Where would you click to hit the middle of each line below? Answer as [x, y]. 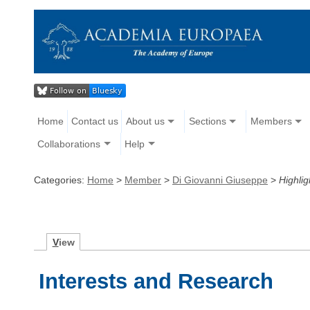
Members [271, 121]
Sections [207, 121]
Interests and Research [156, 281]
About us [145, 121]
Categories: [61, 180]
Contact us [94, 121]
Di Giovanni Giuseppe [220, 180]
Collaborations [69, 144]
